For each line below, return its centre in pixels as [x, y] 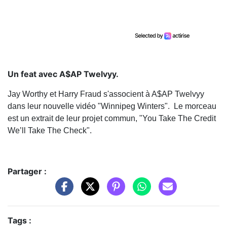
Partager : [27, 172]
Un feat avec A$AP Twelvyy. [63, 74]
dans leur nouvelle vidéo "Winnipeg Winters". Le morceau [112, 106]
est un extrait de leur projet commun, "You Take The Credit [112, 119]
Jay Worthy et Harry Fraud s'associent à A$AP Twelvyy [106, 94]
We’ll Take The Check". [50, 131]
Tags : [20, 220]
